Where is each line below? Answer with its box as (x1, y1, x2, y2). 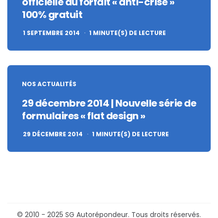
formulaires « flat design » (22, 109, 145, 123)
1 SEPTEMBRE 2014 (23, 28, 80, 37)
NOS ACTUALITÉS (22, 79, 76, 88)
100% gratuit (22, 7, 82, 21)
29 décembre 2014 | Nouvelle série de (22, 96, 196, 110)
